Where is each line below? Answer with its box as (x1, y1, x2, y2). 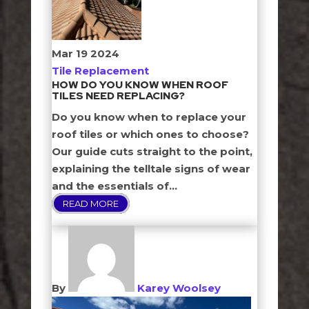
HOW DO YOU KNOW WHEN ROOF (51, 78, 228, 92)
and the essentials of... (51, 179, 177, 192)
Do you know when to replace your (51, 110, 246, 123)
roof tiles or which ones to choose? (51, 128, 249, 141)
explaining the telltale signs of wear (51, 162, 250, 175)
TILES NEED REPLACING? (51, 89, 185, 103)
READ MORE (62, 198, 119, 209)
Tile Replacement (51, 64, 149, 77)
